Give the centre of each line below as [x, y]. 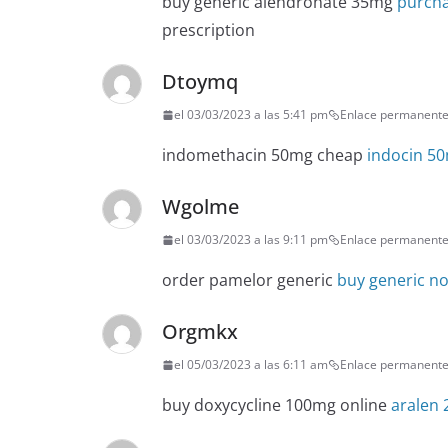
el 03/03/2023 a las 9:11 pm [251, 240]
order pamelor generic [249, 280]
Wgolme [200, 207]
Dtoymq [200, 82]
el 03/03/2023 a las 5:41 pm [251, 115]
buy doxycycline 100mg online [276, 405]
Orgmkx [200, 332]
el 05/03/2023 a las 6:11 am [251, 365]
